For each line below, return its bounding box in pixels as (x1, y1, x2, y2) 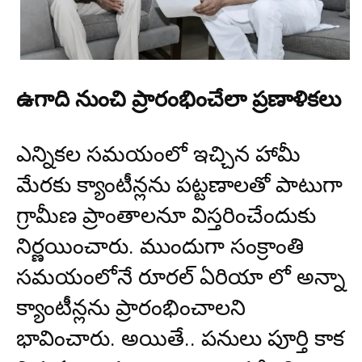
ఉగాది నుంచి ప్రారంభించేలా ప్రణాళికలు (16, 86, 341, 113)
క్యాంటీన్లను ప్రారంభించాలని (16, 295, 246, 322)
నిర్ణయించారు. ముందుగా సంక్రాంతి (16, 234, 304, 260)
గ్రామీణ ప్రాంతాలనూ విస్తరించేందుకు (16, 203, 316, 229)
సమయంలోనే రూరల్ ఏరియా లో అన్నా (16, 264, 345, 291)
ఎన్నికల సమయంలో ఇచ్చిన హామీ (16, 141, 301, 168)
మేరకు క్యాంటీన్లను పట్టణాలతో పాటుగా (16, 172, 343, 199)
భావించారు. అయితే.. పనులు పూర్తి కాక (16, 326, 344, 352)
